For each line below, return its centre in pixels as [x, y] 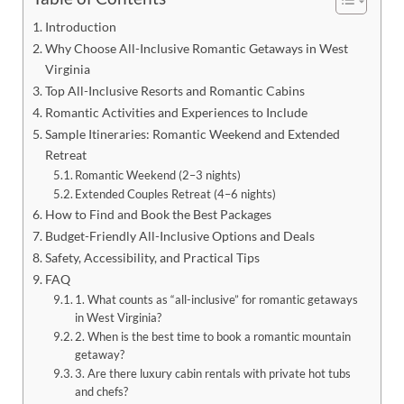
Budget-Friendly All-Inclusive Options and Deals [179, 235]
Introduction [80, 26]
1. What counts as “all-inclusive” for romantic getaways [217, 299]
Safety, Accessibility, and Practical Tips [152, 257]
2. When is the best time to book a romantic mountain [213, 336]
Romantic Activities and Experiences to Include [176, 112]
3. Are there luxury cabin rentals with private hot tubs [213, 373]
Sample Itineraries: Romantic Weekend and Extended [192, 133]
